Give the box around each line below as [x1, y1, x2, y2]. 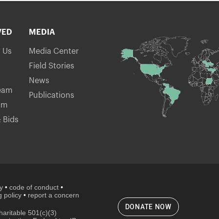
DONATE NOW [125, 202, 172, 211]
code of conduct [9, 183, 59, 191]
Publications [28, 91, 74, 99]
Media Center [28, 47, 79, 55]
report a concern [28, 191, 80, 199]
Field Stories [28, 62, 74, 70]
